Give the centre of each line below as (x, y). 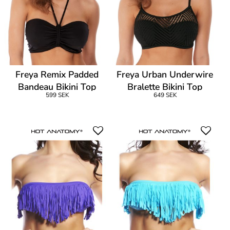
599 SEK (57, 95)
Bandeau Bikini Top (57, 87)
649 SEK (165, 95)
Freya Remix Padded (57, 74)
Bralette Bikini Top (165, 87)
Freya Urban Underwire (165, 74)
